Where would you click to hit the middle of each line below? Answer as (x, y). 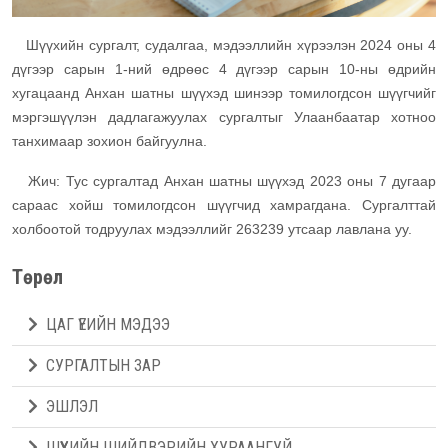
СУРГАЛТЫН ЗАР (103, 365)
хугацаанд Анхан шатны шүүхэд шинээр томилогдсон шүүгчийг (224, 92)
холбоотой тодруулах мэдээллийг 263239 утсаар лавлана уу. (212, 228)
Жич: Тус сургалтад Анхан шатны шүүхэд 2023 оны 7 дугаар (224, 180)
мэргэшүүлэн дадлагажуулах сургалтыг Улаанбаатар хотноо (224, 116)
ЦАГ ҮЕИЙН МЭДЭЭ (108, 324)
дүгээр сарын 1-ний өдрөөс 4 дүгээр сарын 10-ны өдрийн (224, 68)
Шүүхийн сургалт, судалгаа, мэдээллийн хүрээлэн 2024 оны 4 (224, 44)
